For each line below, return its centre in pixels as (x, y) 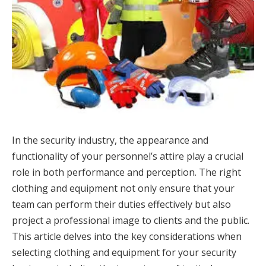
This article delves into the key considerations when (127, 236)
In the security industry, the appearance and (110, 140)
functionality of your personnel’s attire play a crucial (128, 156)
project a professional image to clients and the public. (131, 220)
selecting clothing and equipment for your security (124, 252)
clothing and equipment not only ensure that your (123, 188)
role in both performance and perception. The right (126, 172)
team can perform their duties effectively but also (121, 204)
